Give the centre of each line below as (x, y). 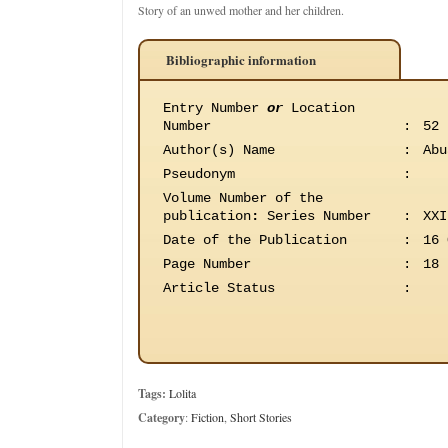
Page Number (207, 264)
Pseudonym (199, 174)
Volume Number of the (243, 198)
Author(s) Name (219, 150)
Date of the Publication (255, 240)
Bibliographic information (241, 59)
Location (319, 108)
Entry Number (215, 108)
